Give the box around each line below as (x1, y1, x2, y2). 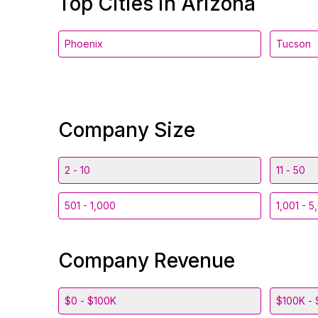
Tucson (276, 38, 311, 50)
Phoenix (65, 38, 103, 50)
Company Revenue (58, 248, 235, 273)
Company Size (58, 118, 195, 142)
